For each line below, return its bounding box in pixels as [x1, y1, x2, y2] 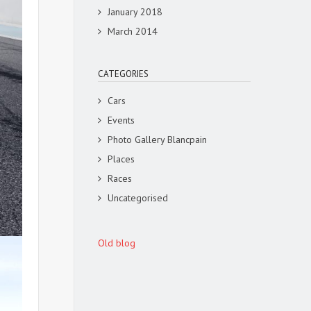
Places [108, 153, 135, 165]
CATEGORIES [98, 68, 149, 80]
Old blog [98, 237, 135, 249]
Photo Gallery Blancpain [108, 133, 207, 146]
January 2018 [108, 6, 162, 18]
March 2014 [108, 25, 158, 37]
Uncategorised [108, 192, 168, 204]
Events [108, 114, 135, 126]
